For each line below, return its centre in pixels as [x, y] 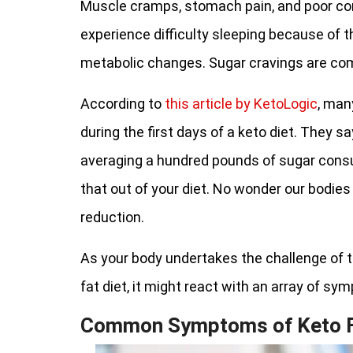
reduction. [112, 217]
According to [123, 104]
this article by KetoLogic [241, 104]
